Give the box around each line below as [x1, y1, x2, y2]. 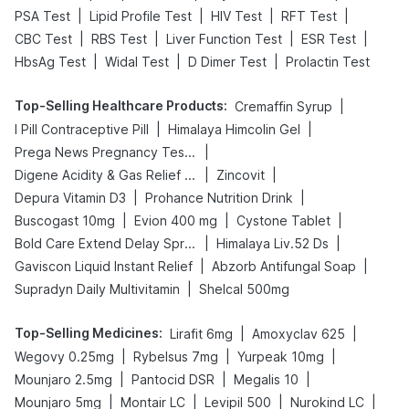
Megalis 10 [234, 372, 299, 387]
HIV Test [211, 8, 262, 24]
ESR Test [301, 31, 356, 47]
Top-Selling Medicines [15, 325, 159, 341]
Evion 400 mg [134, 213, 217, 228]
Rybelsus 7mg [133, 349, 218, 364]
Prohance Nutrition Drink [145, 190, 293, 205]
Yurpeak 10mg [237, 349, 324, 364]
